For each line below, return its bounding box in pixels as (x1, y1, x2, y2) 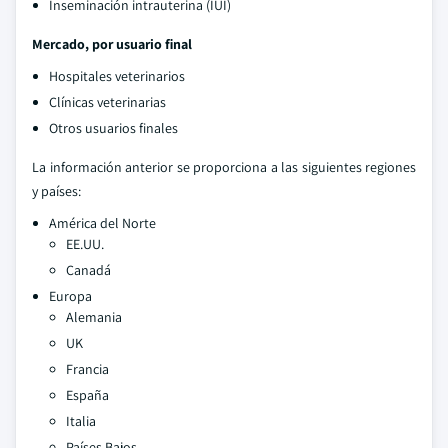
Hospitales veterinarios (49, 67, 185, 85)
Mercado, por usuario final (32, 35, 192, 53)
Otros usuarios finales (49, 119, 178, 137)
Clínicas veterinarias (49, 93, 166, 111)
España (66, 386, 109, 404)
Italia (66, 412, 96, 430)
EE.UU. (66, 235, 104, 253)
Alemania (66, 308, 122, 326)
